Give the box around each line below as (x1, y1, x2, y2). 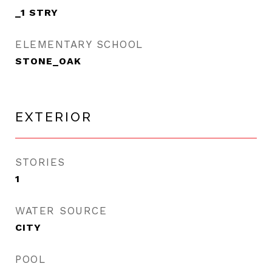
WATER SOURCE (15, 205, 107, 217)
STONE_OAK (15, 55, 81, 67)
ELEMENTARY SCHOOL (15, 38, 143, 50)
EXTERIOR (15, 109, 92, 124)
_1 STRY (15, 7, 58, 18)
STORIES (15, 156, 66, 168)
